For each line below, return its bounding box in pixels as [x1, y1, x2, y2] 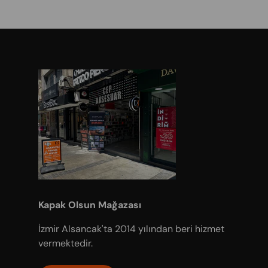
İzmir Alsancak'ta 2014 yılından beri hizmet [38, 222, 224, 235]
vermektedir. [38, 236, 93, 249]
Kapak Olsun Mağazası [38, 198, 141, 211]
